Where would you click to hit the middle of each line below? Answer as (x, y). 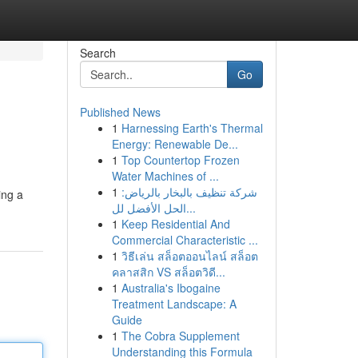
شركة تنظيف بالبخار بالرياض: (189, 192)
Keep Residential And (175, 224)
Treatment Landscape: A (174, 304)
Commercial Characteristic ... (185, 240)
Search (97, 53)
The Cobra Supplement (180, 336)
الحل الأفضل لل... (191, 208)
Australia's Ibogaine (171, 288)
